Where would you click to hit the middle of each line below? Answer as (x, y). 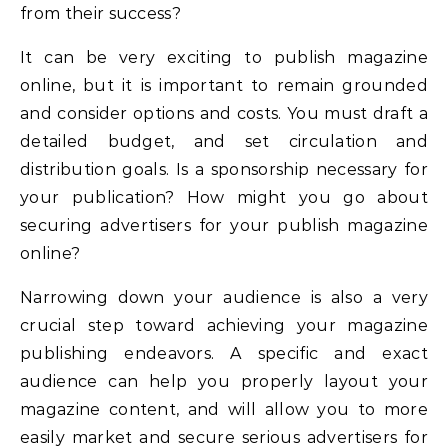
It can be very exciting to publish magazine (224, 57)
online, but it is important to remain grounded (224, 85)
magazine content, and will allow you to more (224, 409)
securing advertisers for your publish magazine (224, 225)
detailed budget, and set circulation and (224, 141)
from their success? (101, 13)
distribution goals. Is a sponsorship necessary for (224, 169)
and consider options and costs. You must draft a (224, 113)
